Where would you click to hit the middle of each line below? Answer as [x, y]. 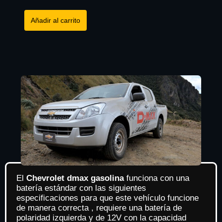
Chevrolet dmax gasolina [76, 178]
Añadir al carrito [55, 20]
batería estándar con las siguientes [81, 188]
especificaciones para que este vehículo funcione [108, 198]
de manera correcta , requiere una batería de [99, 208]
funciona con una [158, 178]
